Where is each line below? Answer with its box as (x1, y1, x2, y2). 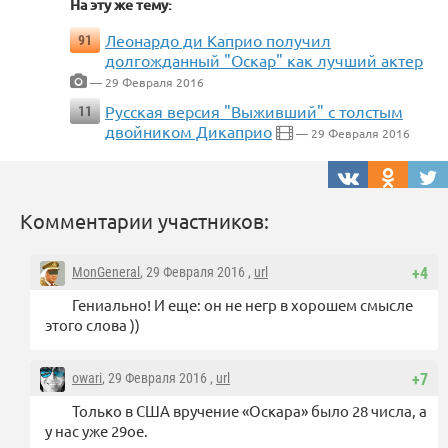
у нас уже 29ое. (45, 420, 148, 440)
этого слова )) (45, 314, 140, 334)
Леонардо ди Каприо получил (105, 29, 331, 50)
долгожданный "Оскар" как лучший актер (105, 49, 423, 70)
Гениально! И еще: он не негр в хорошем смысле (72, 294, 413, 314)
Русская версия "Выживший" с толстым (105, 100, 403, 121)
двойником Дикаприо (105, 120, 272, 141)
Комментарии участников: (20, 207, 269, 233)
